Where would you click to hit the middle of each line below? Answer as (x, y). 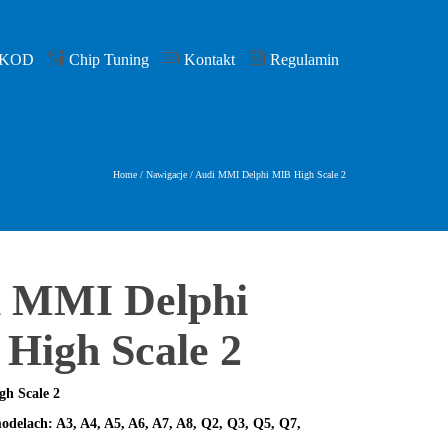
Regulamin (304, 59)
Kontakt (209, 59)
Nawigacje (166, 174)
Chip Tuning (109, 59)
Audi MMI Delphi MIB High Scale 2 (270, 174)
